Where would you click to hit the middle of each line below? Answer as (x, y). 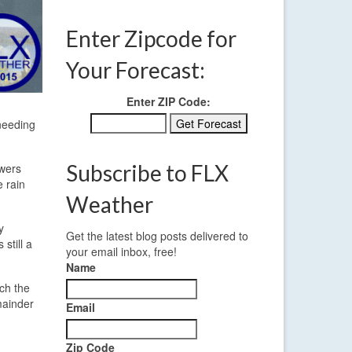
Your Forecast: (135, 70)
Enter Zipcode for (151, 39)
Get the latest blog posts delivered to (157, 236)
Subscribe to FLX (147, 173)
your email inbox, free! (121, 252)
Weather (109, 205)
